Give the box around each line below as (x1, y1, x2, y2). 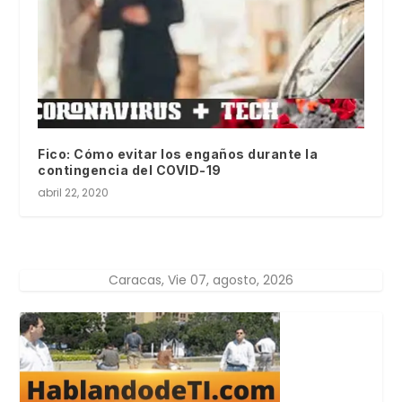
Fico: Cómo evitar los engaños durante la (38, 145, 319, 162)
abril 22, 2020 (38, 184, 109, 200)
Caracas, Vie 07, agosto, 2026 (109, 270, 293, 289)
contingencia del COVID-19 (38, 162, 222, 178)
